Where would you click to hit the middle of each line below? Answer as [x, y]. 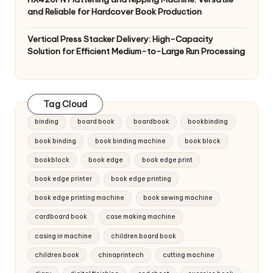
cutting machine [188, 255]
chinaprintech [121, 255]
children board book [143, 236]
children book [57, 255]
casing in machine [64, 236]
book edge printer [64, 179]
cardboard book [61, 217]
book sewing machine [178, 198]
